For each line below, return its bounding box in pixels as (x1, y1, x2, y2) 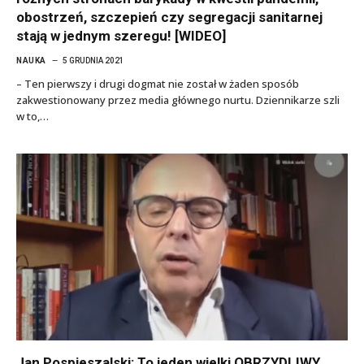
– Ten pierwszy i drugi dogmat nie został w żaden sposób (16, 76, 299, 91)
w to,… (16, 109, 49, 123)
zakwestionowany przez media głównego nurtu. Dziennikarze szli (16, 93, 340, 107)
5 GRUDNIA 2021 (62, 56, 124, 65)
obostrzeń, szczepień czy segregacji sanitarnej (16, 9, 323, 25)
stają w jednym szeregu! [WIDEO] (16, 28, 226, 44)
